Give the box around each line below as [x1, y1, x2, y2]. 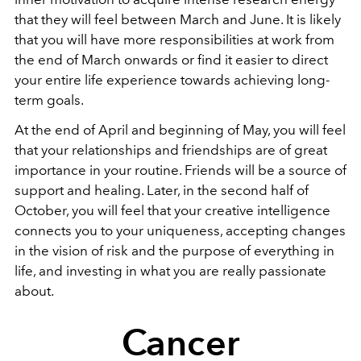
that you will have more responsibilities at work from [15, 31, 334, 48]
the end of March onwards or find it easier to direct [15, 52, 328, 68]
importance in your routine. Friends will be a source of [15, 162, 346, 179]
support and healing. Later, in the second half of [15, 182, 309, 199]
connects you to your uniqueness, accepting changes [15, 222, 346, 239]
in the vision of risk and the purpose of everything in [15, 243, 334, 259]
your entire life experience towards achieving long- [15, 72, 330, 89]
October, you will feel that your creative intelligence [15, 202, 330, 219]
